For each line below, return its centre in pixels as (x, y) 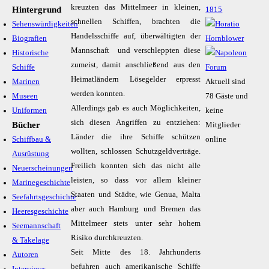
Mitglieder (223, 125)
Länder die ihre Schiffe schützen (136, 137)
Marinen (26, 82)
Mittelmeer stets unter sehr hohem (136, 223)
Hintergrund (37, 10)
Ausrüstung (31, 154)
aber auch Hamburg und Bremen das (136, 209)
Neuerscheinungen (42, 168)
